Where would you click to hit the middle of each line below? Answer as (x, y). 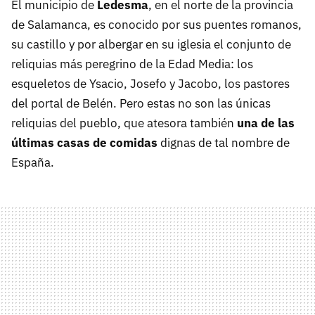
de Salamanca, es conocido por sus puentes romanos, (156, 25)
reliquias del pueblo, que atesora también (124, 123)
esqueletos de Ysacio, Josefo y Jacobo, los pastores (150, 84)
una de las (266, 123)
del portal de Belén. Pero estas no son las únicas (141, 104)
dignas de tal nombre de (224, 143)
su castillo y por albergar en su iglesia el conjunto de (151, 45)
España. (33, 163)
